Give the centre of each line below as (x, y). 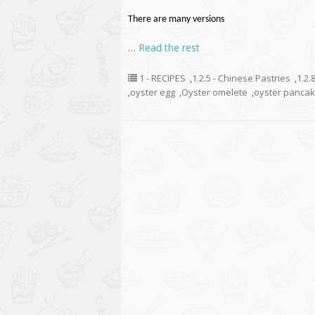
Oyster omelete (214, 92)
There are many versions (176, 19)
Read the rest (169, 47)
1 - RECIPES (162, 78)
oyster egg (153, 92)
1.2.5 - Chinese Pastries (241, 78)
